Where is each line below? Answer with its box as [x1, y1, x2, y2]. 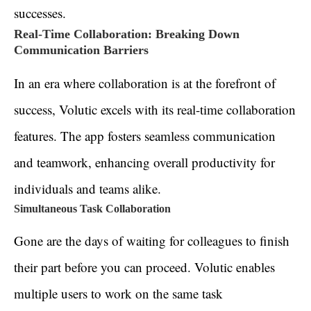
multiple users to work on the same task [14, 285, 223, 303]
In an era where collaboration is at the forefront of [14, 74, 276, 92]
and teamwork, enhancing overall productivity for [14, 153, 275, 171]
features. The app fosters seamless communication [14, 127, 276, 145]
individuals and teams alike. [14, 180, 161, 198]
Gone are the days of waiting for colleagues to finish [14, 232, 289, 250]
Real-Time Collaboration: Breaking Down [14, 27, 239, 42]
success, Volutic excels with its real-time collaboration [14, 101, 296, 119]
